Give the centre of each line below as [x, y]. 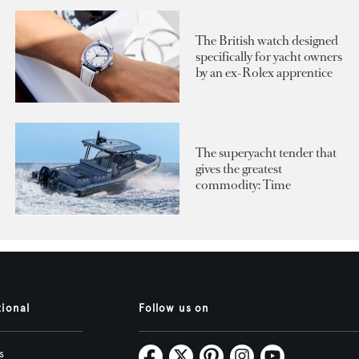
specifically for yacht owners [269, 56]
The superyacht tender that [266, 152]
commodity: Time [243, 184]
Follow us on [174, 308]
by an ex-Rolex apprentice [264, 72]
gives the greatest [239, 168]
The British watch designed [267, 40]
